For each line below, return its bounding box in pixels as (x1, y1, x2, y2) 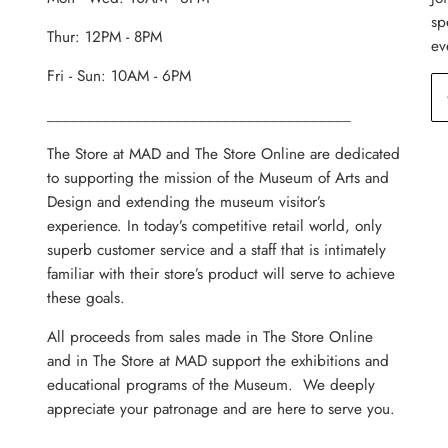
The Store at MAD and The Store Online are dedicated (47, 143, 401, 166)
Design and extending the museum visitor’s (47, 191, 326, 214)
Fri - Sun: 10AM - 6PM (47, 65, 192, 88)
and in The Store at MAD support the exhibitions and (47, 350, 390, 373)
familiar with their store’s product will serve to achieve (47, 263, 396, 286)
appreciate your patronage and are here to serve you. (47, 398, 396, 421)
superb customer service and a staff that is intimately (47, 239, 387, 262)
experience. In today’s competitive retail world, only (47, 215, 383, 238)
